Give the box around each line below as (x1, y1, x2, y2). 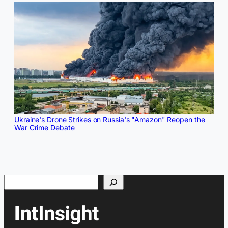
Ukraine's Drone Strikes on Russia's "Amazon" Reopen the (14, 115, 205, 124)
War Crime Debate (14, 123, 75, 132)
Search (4, 174, 31, 184)
